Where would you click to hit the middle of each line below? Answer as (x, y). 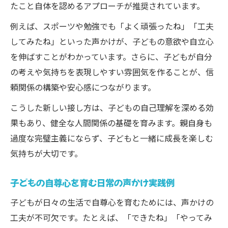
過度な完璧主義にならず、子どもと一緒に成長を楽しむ (112, 138)
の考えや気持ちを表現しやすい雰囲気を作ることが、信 (112, 72)
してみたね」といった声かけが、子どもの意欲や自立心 (112, 41)
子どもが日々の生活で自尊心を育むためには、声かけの (112, 202)
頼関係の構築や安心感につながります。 (83, 87)
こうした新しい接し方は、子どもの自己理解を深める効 (112, 107)
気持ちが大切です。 (46, 153)
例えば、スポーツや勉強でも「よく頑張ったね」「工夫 (112, 26)
